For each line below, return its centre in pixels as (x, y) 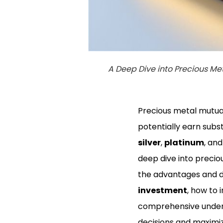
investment (162, 190)
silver (149, 142)
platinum (184, 142)
